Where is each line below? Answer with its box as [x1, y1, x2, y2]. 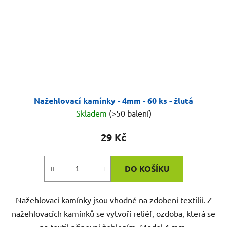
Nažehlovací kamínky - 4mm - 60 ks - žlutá [34, 95, 193, 106]
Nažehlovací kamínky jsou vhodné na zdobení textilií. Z [15, 195, 212, 205]
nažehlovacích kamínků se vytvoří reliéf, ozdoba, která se [12, 208, 215, 219]
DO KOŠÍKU [125, 163, 169, 174]
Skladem [75, 108, 109, 119]
